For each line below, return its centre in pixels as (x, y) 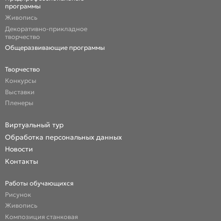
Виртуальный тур (35, 125)
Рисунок (18, 194)
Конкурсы (21, 80)
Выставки (20, 92)
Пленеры (19, 103)
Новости (19, 149)
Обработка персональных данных (64, 137)
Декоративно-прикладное (46, 29)
